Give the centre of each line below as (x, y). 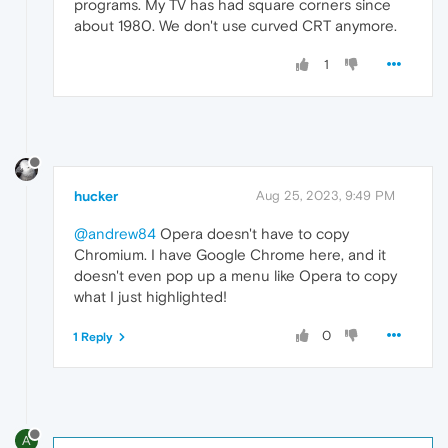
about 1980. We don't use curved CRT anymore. (235, 25)
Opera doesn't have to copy (252, 233)
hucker (96, 195)
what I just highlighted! (150, 296)
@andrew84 (115, 233)
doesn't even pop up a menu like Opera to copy (235, 275)
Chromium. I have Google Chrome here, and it (230, 254)
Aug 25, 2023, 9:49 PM (325, 195)
